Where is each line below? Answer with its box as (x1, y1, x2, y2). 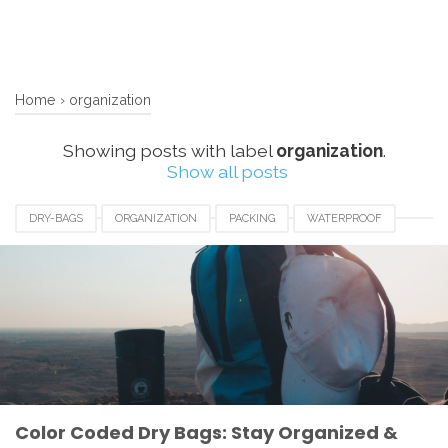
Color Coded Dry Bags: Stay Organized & (15, 419, 398, 445)
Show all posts (167, 161, 289, 183)
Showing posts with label (62, 140, 276, 162)
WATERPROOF (307, 211, 382, 225)
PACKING (229, 211, 275, 225)
